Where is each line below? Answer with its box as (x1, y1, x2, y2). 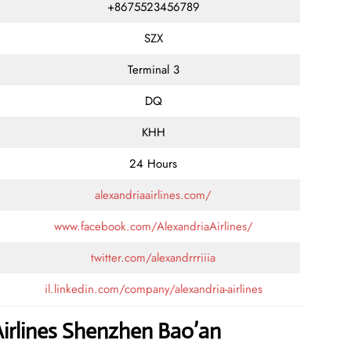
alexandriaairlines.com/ (95, 186, 212, 204)
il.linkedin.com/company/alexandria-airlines (44, 280, 262, 298)
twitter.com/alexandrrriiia (91, 248, 215, 266)
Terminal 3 (127, 60, 179, 78)
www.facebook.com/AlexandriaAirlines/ (53, 217, 253, 235)
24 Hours (129, 154, 177, 172)
